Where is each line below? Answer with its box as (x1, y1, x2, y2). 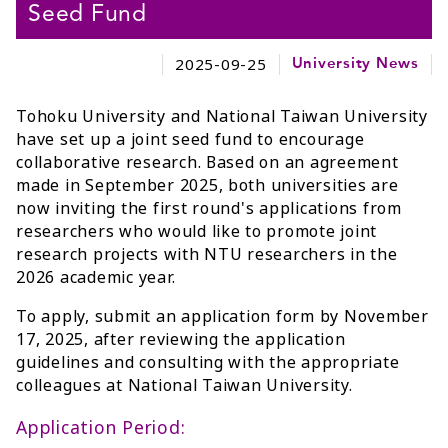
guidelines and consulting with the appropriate (16, 351, 400, 374)
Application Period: (16, 415, 186, 440)
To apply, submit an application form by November (16, 305, 429, 328)
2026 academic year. (16, 266, 176, 289)
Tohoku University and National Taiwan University (16, 105, 428, 128)
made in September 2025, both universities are (16, 174, 399, 197)
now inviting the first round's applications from (16, 197, 402, 220)
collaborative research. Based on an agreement (16, 151, 399, 174)
